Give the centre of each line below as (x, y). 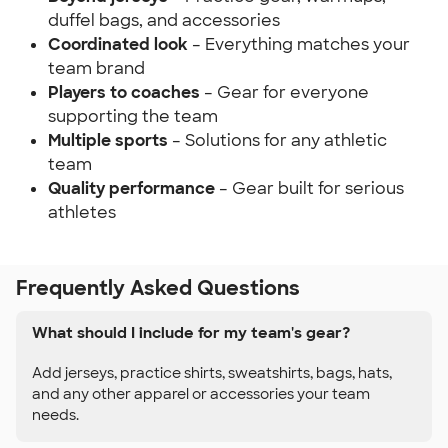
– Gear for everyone (284, 92)
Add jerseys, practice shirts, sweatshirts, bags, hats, (212, 372)
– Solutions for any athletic (277, 140)
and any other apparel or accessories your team (201, 393)
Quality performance (131, 188)
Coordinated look (118, 44)
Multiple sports (108, 140)
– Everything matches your (299, 44)
